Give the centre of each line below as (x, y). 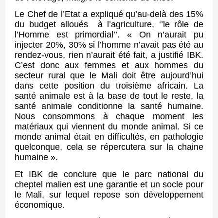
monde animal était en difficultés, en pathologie (109, 137)
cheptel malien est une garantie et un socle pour (109, 184)
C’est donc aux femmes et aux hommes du (109, 65)
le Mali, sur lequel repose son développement (109, 194)
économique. (40, 205)
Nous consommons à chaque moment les (109, 117)
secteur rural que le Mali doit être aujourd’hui (109, 76)
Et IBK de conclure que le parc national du (109, 174)
